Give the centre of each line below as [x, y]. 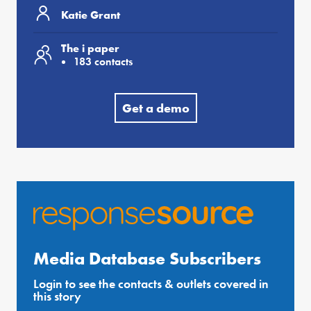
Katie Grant [91, 15]
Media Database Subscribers [147, 259]
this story [57, 296]
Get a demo [155, 108]
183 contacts [103, 62]
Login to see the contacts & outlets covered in [151, 284]
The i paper [90, 49]
